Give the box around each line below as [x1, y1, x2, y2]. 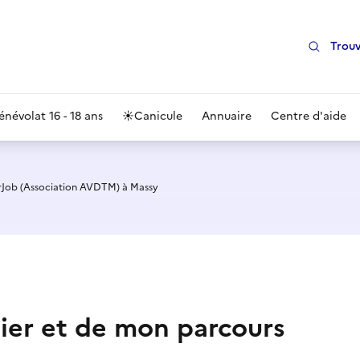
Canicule [134, 108, 182, 125]
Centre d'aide [271, 108, 346, 125]
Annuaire [202, 108, 252, 125]
